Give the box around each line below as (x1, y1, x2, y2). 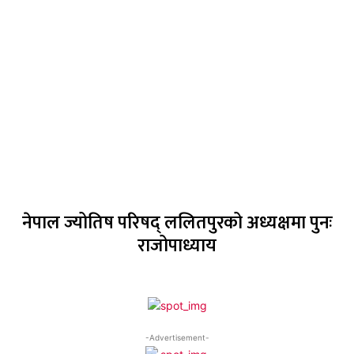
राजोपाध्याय (137, 230, 217, 261)
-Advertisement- (145, 332, 209, 342)
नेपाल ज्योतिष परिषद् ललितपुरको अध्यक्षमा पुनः (21, 207, 333, 238)
